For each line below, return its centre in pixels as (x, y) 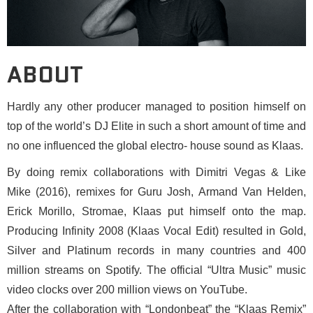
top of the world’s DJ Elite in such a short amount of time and (156, 126)
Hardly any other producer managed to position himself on (156, 106)
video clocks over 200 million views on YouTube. (127, 289)
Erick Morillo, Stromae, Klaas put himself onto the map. (156, 211)
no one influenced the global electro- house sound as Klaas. (155, 145)
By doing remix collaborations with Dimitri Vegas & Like (156, 172)
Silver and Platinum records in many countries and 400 (156, 250)
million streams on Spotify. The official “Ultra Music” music (156, 270)
